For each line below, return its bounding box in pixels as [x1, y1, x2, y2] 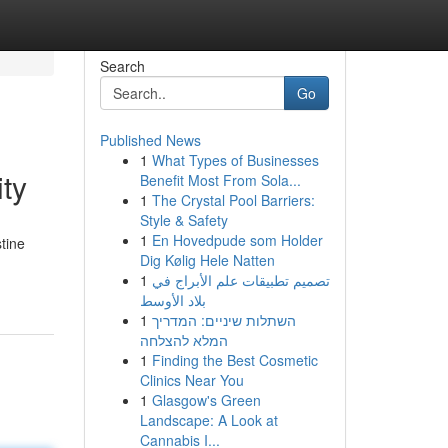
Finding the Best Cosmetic [151, 350, 318, 370]
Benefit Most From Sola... [139, 170, 301, 190]
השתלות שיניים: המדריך [151, 310, 296, 330]
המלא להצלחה [139, 330, 228, 350]
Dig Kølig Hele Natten [139, 250, 275, 270]
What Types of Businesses [151, 150, 319, 170]
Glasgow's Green [151, 390, 261, 410]
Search [99, 56, 145, 76]
